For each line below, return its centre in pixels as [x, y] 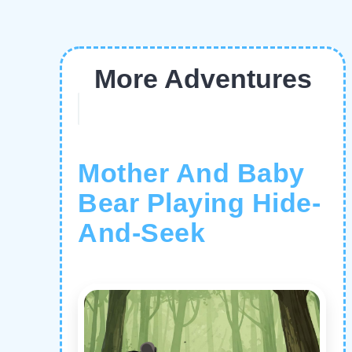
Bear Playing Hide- [199, 203]
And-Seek [141, 233]
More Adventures [203, 79]
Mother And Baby [191, 174]
